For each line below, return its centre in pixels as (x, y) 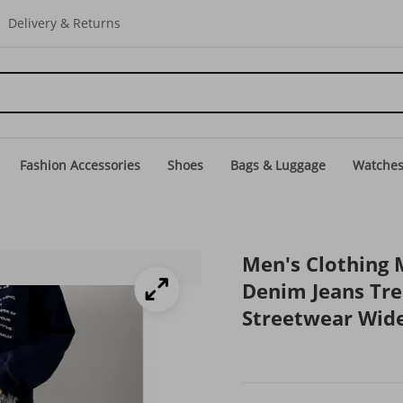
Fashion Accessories (80, 165)
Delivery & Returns (64, 23)
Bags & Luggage (278, 165)
